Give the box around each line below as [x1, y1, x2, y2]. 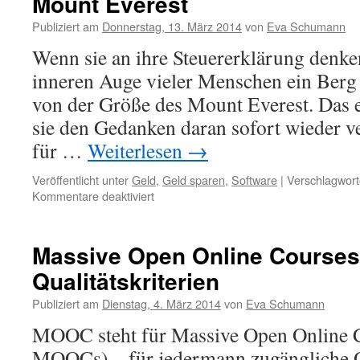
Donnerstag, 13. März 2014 [102, 18, 242, 35]
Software [231, 171, 277, 188]
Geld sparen [162, 171, 225, 188]
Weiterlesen [88, 137, 187, 164]
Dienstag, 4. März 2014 [102, 295, 221, 312]
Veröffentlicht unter [32, 171, 129, 188]
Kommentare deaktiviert [32, 187, 154, 204]
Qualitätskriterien [32, 264, 219, 297]
